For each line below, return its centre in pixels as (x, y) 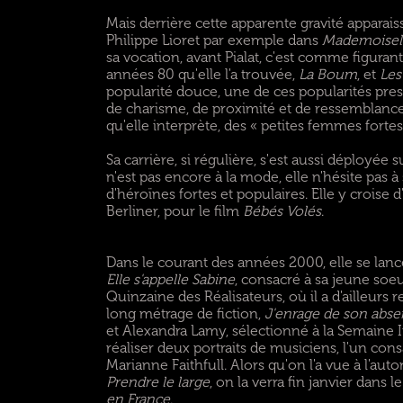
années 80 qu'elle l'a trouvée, (202, 74)
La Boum (327, 74)
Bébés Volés (282, 211)
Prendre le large (157, 382)
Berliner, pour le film (174, 211)
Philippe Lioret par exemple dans (214, 40)
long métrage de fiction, (185, 313)
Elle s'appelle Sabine (170, 279)
